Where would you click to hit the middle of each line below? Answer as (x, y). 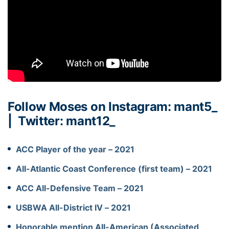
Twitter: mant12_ (66, 121)
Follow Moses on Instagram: (91, 106)
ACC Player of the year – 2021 (75, 149)
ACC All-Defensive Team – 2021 (80, 188)
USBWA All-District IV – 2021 (73, 207)
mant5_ (196, 106)
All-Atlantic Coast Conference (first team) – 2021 (114, 168)
